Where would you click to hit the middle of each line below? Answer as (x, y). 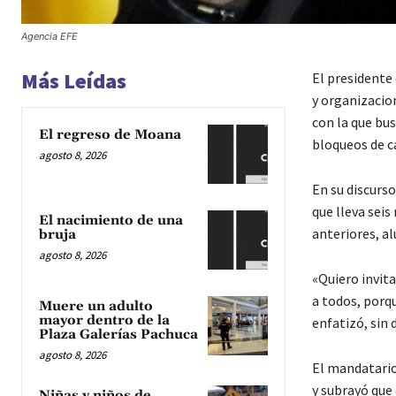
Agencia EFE (49, 36)
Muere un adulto (96, 307)
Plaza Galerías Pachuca (118, 335)
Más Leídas (74, 80)
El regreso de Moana (112, 134)
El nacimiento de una (111, 220)
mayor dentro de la (104, 321)
